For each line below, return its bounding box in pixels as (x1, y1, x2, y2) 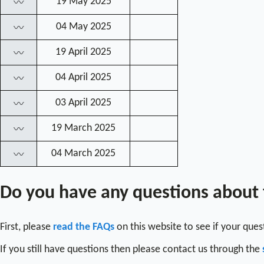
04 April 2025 (55, 72, 111, 82)
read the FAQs (53, 222, 114, 232)
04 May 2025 (55, 21, 111, 32)
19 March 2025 (51, 123, 115, 133)
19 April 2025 (55, 47, 111, 57)
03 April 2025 (55, 97, 111, 108)
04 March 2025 (51, 148, 115, 159)
